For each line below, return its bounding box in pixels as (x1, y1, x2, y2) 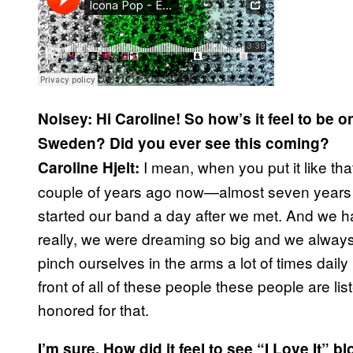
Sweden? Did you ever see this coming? (38, 132, 329, 154)
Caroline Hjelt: (38, 157, 139, 179)
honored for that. (38, 299, 149, 321)
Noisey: (38, 108, 92, 130)
